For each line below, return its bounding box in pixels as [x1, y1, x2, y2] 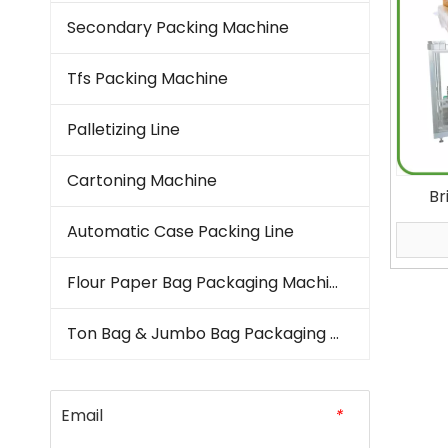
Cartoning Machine [67, 169, 217, 193]
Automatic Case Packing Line [67, 220, 294, 244]
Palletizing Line [67, 118, 180, 142]
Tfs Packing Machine [67, 67, 228, 91]
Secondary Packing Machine [67, 16, 289, 40]
